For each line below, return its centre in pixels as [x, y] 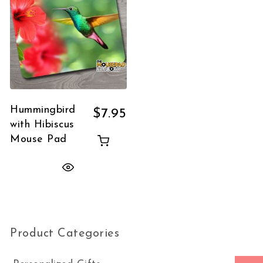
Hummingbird [43, 110]
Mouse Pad [38, 140]
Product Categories [65, 234]
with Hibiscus [42, 125]
